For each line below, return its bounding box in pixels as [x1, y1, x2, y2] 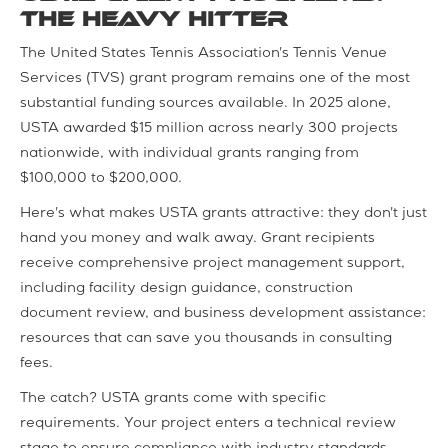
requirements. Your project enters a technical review [20, 416, 396, 431]
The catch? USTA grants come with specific [20, 391, 326, 406]
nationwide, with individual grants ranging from [20, 146, 359, 161]
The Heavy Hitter [20, 6, 287, 31]
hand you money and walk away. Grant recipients [20, 231, 375, 246]
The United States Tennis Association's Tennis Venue [20, 46, 387, 61]
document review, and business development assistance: [20, 306, 426, 321]
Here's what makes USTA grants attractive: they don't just [20, 206, 427, 221]
